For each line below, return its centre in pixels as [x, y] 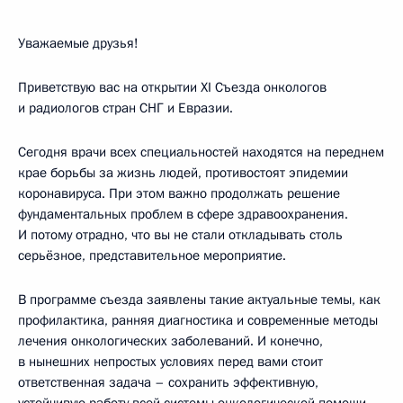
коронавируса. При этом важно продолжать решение [179, 193]
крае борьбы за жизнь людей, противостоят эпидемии [183, 173]
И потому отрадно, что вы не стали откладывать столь [180, 235]
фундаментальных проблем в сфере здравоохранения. [183, 214]
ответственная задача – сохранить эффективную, [168, 382]
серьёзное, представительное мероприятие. [152, 255]
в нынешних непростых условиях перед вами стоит [170, 362]
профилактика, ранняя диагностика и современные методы [198, 320]
